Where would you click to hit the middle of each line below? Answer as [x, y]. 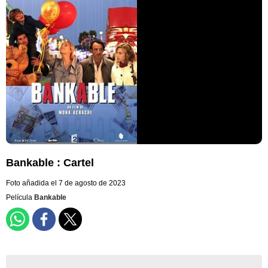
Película [20, 198]
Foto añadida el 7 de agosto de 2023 [66, 183]
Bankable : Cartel [50, 163]
